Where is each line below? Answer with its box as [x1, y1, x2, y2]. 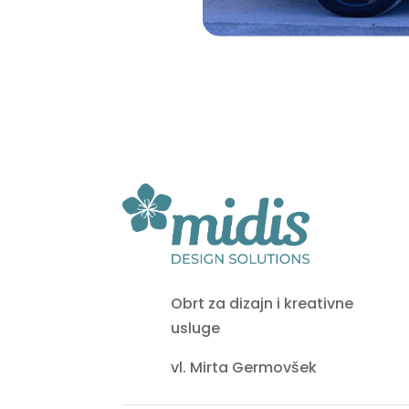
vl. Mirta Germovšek [171, 357, 318, 378]
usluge [171, 318, 230, 339]
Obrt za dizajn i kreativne [171, 293, 354, 314]
